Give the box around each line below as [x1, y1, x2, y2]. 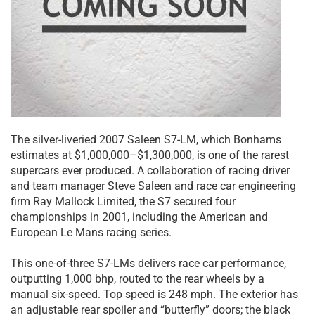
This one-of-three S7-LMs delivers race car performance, [11, 256, 286, 270]
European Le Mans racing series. [11, 225, 172, 239]
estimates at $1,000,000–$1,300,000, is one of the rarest [11, 148, 289, 162]
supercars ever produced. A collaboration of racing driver [11, 163, 290, 177]
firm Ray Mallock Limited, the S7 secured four [11, 194, 236, 208]
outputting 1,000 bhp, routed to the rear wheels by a [11, 271, 264, 285]
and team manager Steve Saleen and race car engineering [11, 179, 296, 193]
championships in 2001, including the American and [11, 210, 268, 224]
